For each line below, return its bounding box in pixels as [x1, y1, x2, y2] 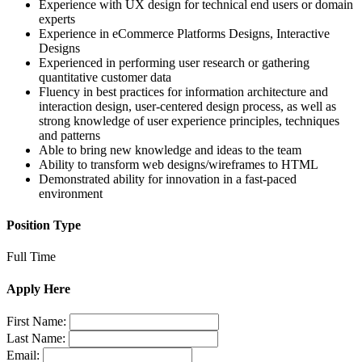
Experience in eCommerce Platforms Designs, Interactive [39, 26, 330, 40]
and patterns [39, 128, 100, 142]
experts [39, 11, 75, 26]
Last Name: [6, 330, 65, 345]
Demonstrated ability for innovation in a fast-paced [39, 171, 297, 186]
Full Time [6, 250, 56, 264]
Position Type [6, 218, 81, 233]
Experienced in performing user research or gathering [39, 55, 309, 69]
